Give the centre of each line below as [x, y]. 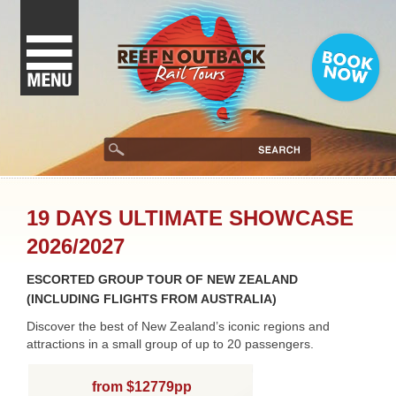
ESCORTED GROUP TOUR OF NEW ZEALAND [162, 279]
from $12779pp [141, 387]
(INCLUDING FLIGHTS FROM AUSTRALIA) [152, 299]
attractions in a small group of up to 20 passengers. [170, 344]
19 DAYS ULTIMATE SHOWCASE [190, 218]
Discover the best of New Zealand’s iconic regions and [178, 326]
